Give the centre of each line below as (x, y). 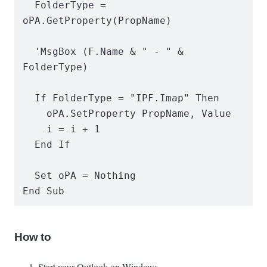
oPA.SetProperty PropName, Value (35, 114)
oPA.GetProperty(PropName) (97, 21)
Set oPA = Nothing (29, 176)
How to (33, 237)
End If (29, 145)
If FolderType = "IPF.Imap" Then (29, 98)
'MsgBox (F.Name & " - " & (29, 52)
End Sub (44, 191)
